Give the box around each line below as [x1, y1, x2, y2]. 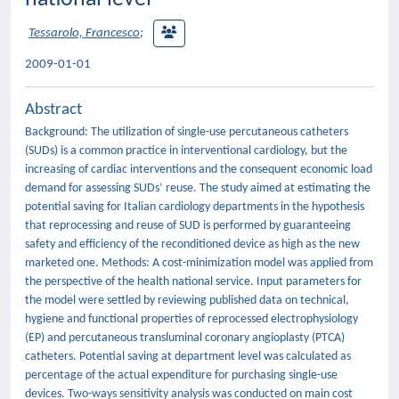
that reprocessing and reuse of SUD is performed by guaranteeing [25, 219, 351, 232]
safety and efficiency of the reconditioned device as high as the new [25, 238, 360, 251]
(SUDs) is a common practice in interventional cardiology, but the [25, 144, 347, 158]
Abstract [25, 102, 82, 118]
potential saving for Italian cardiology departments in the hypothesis [25, 200, 364, 214]
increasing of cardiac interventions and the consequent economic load [25, 163, 372, 176]
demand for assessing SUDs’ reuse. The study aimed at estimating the [25, 182, 370, 195]
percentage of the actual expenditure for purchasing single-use [25, 369, 338, 382]
